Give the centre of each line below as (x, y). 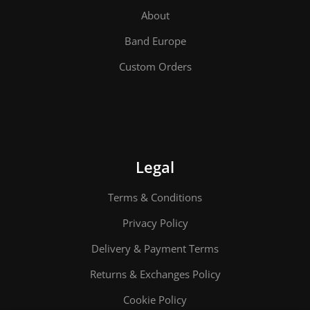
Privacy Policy (155, 222)
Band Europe (155, 40)
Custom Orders (155, 66)
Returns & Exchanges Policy (155, 274)
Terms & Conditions (155, 197)
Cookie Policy (155, 299)
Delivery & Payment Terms (155, 248)
